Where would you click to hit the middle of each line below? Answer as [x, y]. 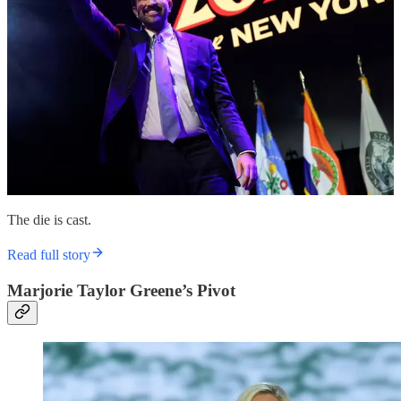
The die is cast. [49, 220]
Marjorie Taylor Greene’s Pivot [121, 291]
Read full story [49, 255]
